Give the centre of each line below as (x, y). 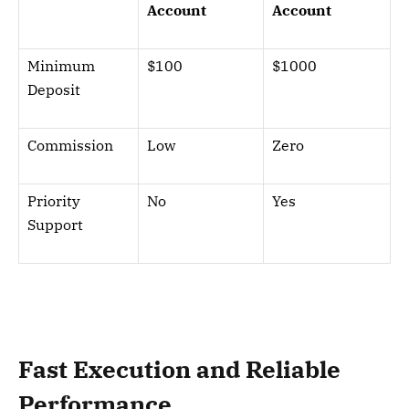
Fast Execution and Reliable (179, 369)
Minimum (61, 65)
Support (55, 224)
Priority (54, 200)
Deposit (54, 89)
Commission (70, 145)
